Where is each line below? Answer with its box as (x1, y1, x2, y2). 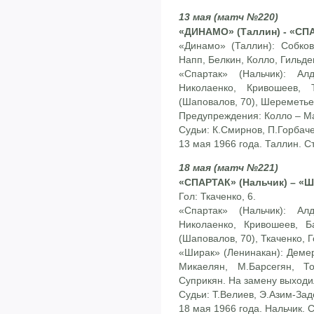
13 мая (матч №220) (179, 11, 278, 22)
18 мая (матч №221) (179, 162, 278, 174)
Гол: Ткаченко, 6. (179, 191, 256, 203)
